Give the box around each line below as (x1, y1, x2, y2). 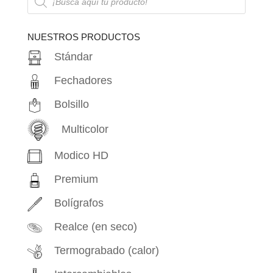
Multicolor (61, 123, 108, 136)
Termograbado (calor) (54, 244, 159, 257)
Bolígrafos (54, 197, 104, 210)
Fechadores (54, 74, 112, 87)
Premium (54, 173, 98, 186)
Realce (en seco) (54, 221, 137, 233)
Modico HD (54, 149, 108, 162)
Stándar (54, 51, 93, 63)
